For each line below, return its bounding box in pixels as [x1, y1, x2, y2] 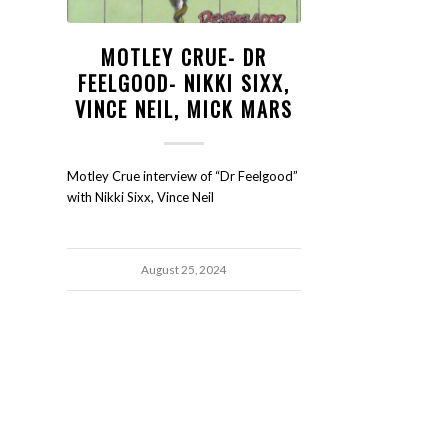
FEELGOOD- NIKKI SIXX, [77, 67, 290, 98]
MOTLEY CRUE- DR [100, 41, 267, 72]
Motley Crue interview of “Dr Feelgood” [67, 167, 298, 184]
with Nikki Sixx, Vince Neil [67, 188, 214, 205]
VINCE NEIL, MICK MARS [74, 93, 293, 124]
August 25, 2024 [140, 261, 227, 276]
